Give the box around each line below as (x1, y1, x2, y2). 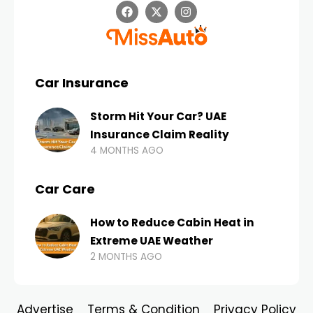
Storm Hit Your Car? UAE (90, 108, 226, 124)
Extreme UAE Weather (90, 233, 213, 248)
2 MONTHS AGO (90, 249, 162, 263)
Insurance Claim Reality (90, 126, 229, 142)
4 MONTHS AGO (90, 143, 163, 157)
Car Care (35, 180, 95, 198)
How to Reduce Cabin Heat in (90, 214, 254, 230)
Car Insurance (35, 73, 129, 92)
